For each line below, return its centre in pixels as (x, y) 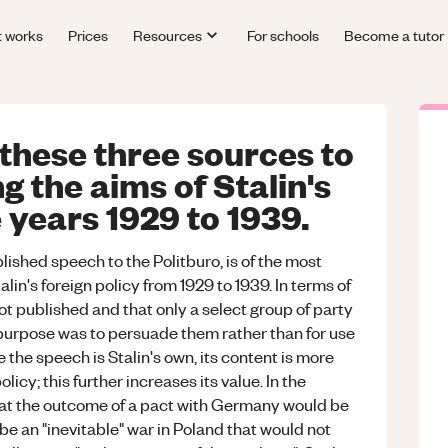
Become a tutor (393, 34)
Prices (88, 34)
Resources (168, 34)
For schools (282, 34)
